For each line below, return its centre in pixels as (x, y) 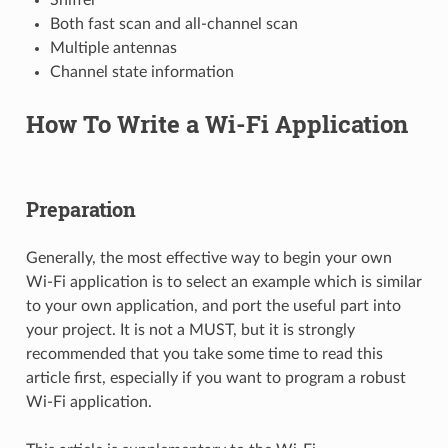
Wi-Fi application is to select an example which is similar (223, 281)
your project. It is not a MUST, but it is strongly (190, 329)
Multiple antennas (113, 47)
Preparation (80, 208)
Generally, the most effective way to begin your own (208, 257)
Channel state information (141, 71)
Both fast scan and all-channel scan (173, 23)
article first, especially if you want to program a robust (215, 377)
